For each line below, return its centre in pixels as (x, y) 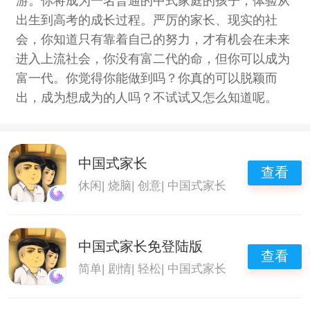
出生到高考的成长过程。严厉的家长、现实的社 (146, 20)
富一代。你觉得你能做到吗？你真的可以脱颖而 (146, 78)
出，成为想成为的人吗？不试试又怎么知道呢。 (146, 97)
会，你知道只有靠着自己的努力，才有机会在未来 (153, 39)
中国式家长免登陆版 (141, 247)
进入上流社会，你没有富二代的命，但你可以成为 (153, 58)
